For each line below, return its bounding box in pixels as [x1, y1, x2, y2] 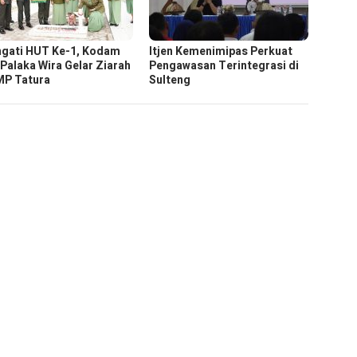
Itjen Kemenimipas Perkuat [149, 43, 293, 61]
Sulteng [149, 72, 191, 89]
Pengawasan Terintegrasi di [149, 57, 300, 75]
